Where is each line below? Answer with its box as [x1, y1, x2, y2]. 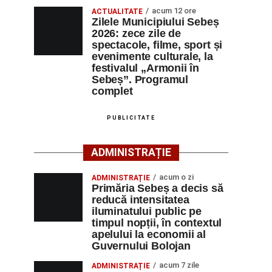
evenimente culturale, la [92, 50, 213, 63]
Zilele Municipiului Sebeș [92, 16, 219, 28]
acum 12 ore [152, 6, 196, 15]
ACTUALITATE [92, 7, 143, 16]
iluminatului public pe [92, 205, 202, 217]
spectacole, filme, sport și [92, 39, 223, 51]
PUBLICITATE [107, 115, 155, 121]
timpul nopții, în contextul [92, 217, 222, 229]
